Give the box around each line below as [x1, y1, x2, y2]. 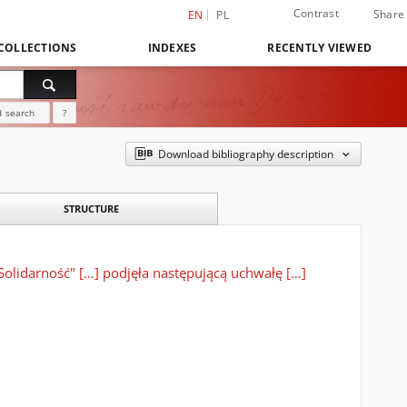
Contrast [293, 5, 339, 21]
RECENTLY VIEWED [267, 40, 372, 55]
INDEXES [147, 40, 197, 55]
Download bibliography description [158, 146, 334, 162]
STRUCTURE [63, 202, 119, 215]
